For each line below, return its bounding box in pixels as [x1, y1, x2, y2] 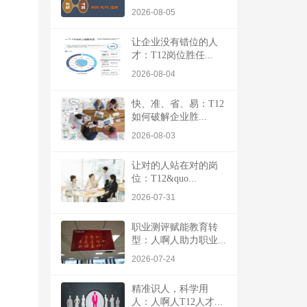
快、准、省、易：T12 [132, 99, 224, 108]
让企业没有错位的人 [132, 37, 218, 47]
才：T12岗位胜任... [132, 50, 213, 60]
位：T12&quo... [132, 173, 197, 183]
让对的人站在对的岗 [132, 160, 218, 170]
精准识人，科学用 [132, 284, 208, 293]
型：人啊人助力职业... [132, 235, 226, 245]
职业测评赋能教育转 [132, 222, 218, 232]
